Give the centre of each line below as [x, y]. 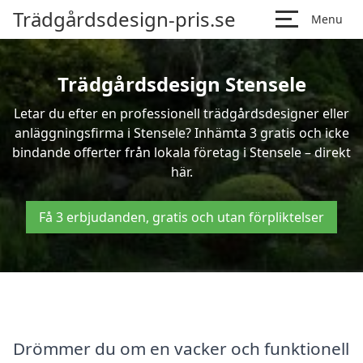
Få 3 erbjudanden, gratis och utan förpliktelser [181, 217]
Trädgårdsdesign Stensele [181, 84]
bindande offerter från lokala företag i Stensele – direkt [181, 152]
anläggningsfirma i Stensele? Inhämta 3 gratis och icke [181, 133]
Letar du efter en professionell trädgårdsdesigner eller [181, 113]
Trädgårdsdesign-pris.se [124, 19]
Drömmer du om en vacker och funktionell [181, 348]
